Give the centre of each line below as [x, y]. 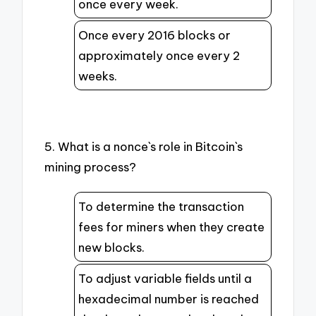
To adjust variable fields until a [165, 278]
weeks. [98, 75]
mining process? [91, 167]
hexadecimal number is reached [169, 298]
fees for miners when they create [171, 226]
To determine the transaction [161, 206]
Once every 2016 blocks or [154, 35]
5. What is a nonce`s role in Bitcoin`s [144, 147]
